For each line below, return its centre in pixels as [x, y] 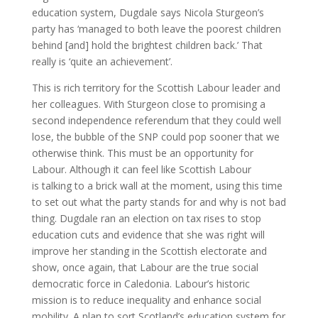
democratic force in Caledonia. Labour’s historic [141, 283]
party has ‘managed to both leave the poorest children [156, 28]
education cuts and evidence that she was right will [148, 234]
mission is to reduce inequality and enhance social [146, 300]
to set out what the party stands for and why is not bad [159, 202]
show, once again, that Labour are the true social [145, 267]
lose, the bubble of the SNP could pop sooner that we [155, 136]
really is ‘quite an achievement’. [103, 61]
